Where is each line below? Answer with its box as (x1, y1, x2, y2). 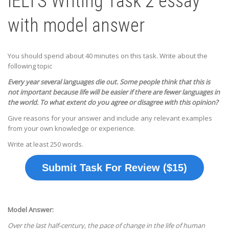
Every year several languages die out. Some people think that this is (8, 77, 210, 87)
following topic (8, 61, 52, 71)
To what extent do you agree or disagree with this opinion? (40, 98, 218, 107)
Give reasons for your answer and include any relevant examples (8, 113, 212, 123)
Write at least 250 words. (8, 140, 83, 149)
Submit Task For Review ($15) (42, 162, 187, 174)
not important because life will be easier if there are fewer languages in (8, 87, 220, 97)
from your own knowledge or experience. (8, 124, 135, 133)
